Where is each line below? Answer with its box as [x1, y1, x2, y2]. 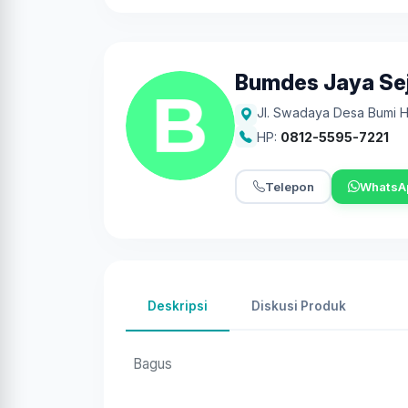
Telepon [264, 178, 314, 194]
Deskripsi [148, 299, 208, 313]
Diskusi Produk [251, 299, 346, 313]
